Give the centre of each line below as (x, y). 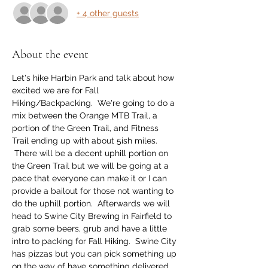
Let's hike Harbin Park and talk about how (94, 78)
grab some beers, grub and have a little (91, 229)
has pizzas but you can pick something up (95, 254)
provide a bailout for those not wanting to (94, 191)
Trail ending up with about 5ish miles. (86, 141)
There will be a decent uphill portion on (91, 153)
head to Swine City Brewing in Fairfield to (93, 216)
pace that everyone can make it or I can (91, 178)
